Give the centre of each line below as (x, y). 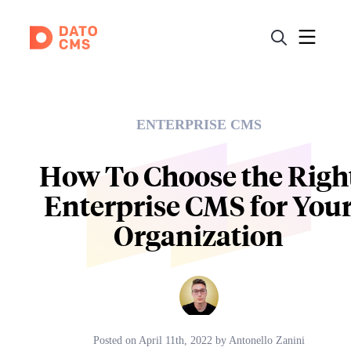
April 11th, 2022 (175, 340)
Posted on (116, 340)
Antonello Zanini (267, 340)
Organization (199, 234)
